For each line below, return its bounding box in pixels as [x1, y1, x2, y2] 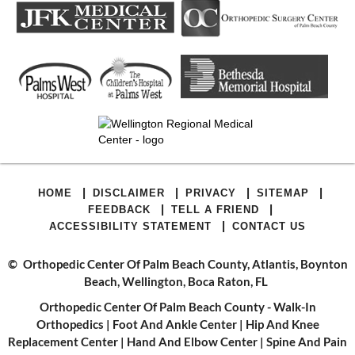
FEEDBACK [88, 203, 151, 216]
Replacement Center [8, 334, 118, 349]
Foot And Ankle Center [112, 316, 237, 331]
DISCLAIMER [93, 186, 165, 199]
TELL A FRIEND [171, 203, 259, 216]
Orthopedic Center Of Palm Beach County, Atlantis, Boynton [22, 256, 348, 271]
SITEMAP [257, 186, 309, 199]
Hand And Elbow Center [127, 334, 258, 349]
